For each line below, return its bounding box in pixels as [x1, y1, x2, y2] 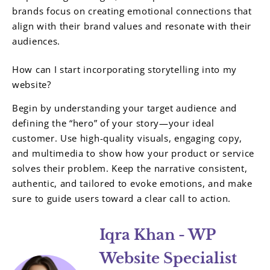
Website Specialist [99, 249, 237, 267]
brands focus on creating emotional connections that [12, 5, 252, 17]
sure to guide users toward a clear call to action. [12, 192, 231, 205]
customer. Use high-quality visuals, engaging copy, [12, 132, 243, 145]
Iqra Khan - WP [99, 225, 215, 243]
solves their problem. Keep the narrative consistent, [12, 162, 248, 175]
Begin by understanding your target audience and [12, 102, 237, 115]
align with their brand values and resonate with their [12, 20, 252, 33]
